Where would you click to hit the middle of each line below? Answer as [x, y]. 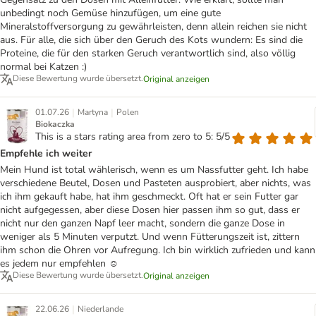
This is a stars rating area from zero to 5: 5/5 [133, 137]
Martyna [93, 113]
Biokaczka [55, 124]
